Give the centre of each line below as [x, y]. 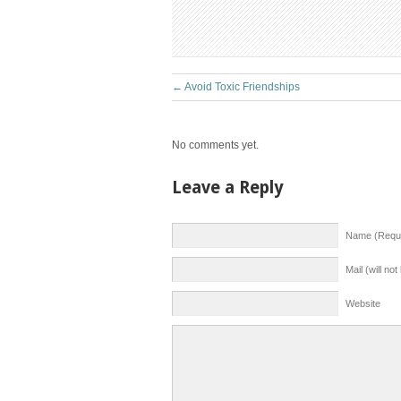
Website [363, 303]
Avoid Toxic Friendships [241, 87]
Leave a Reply [228, 188]
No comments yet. [215, 145]
